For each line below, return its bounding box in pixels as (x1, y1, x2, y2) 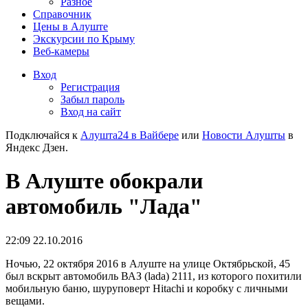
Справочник (33, 8, 91, 20)
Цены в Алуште (33, 21, 108, 32)
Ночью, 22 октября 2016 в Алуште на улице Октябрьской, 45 (5, 257, 290, 269)
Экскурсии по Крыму (33, 33, 135, 45)
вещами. (5, 294, 45, 307)
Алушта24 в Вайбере (80, 129, 179, 141)
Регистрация (60, 81, 120, 93)
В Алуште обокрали (5, 168, 203, 194)
